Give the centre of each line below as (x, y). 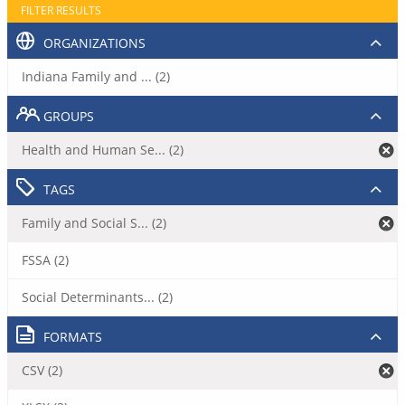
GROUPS (69, 116)
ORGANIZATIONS (94, 43)
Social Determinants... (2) (97, 297)
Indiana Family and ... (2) (96, 76)
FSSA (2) (45, 260)
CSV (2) (42, 370)
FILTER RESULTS (61, 10)
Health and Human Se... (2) (103, 150)
